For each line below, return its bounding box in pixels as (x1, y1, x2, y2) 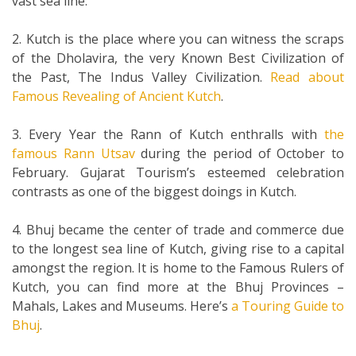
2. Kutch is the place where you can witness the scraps (12, 29, 344, 48)
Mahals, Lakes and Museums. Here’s (12, 296, 231, 315)
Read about (270, 68, 345, 86)
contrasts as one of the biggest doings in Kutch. (12, 182, 296, 200)
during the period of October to (134, 144, 344, 162)
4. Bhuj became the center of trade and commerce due (12, 220, 344, 238)
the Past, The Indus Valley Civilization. (12, 68, 271, 86)
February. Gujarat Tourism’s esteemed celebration (12, 163, 344, 181)
